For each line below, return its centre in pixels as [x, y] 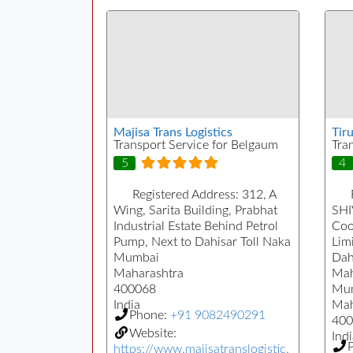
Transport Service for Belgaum [196, 145]
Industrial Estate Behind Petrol [196, 226]
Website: [153, 333]
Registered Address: [187, 194]
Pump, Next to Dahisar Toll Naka [202, 242]
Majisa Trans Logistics [173, 133]
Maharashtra [149, 273]
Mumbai [136, 257]
